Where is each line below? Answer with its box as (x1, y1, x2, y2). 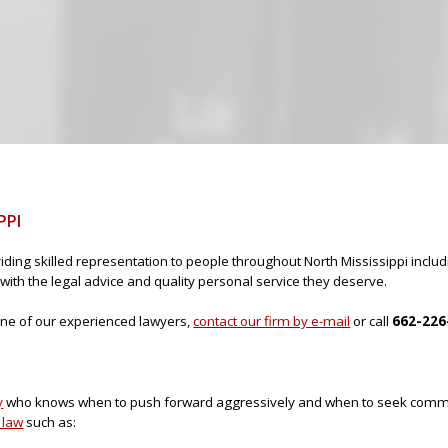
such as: (23, 412, 77, 431)
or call (350, 312, 393, 331)
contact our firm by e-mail (193, 312, 351, 331)
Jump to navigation (166, 3, 282, 21)
